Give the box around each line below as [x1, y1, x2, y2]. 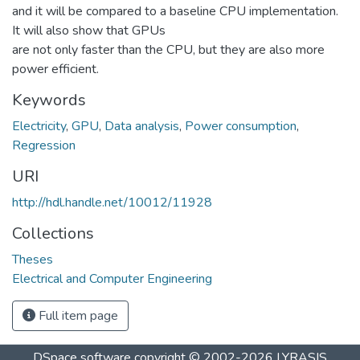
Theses [12, 250, 53, 268]
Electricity [12, 117, 66, 135]
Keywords [12, 88, 86, 111]
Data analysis [104, 117, 179, 135]
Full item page [35, 306, 118, 325]
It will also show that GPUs [12, 21, 166, 39]
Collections [12, 222, 94, 244]
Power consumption [185, 117, 297, 135]
